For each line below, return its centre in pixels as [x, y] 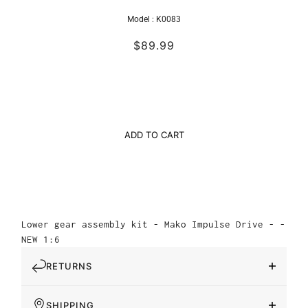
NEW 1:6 [41, 240]
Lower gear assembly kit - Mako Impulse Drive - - [153, 224]
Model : [142, 20]
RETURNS [69, 266]
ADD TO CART [154, 135]
